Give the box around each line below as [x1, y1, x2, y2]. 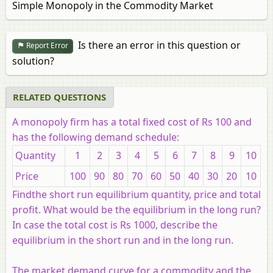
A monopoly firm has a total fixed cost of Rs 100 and [12, 115, 252, 129]
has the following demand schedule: [12, 130, 179, 144]
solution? [12, 54, 54, 68]
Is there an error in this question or [73, 38, 241, 52]
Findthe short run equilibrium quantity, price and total [12, 187, 261, 201]
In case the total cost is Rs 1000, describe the [12, 218, 218, 232]
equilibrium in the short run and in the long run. [12, 233, 233, 247]
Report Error [24, 40, 68, 51]
